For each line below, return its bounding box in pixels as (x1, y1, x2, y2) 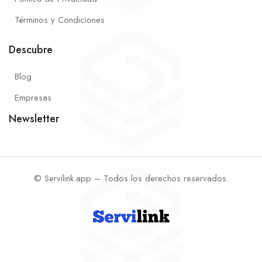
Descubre (9, 42, 53, 57)
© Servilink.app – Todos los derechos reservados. (33, 171, 229, 185)
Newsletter (9, 111, 59, 126)
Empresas (15, 91, 51, 104)
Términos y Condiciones (15, 13, 105, 26)
